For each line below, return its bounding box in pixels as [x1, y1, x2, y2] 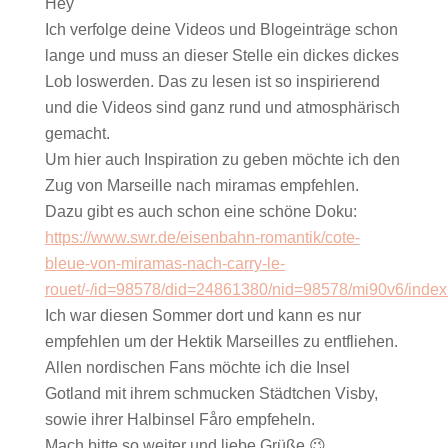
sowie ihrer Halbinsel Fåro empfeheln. [44, 411, 315, 429]
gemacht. [44, 125, 110, 143]
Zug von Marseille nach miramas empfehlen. [44, 177, 359, 195]
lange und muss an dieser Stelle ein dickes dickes [44, 47, 399, 65]
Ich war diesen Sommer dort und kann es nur [44, 307, 361, 325]
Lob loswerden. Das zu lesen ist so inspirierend [44, 73, 380, 91]
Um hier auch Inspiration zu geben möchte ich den [44, 151, 400, 169]
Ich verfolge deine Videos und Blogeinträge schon [44, 21, 398, 39]
